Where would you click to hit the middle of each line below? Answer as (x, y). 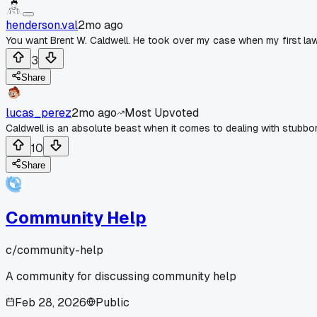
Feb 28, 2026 (51, 302)
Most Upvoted (162, 113)
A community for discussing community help (121, 276)
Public (113, 302)
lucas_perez (39, 113)
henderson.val (42, 25)
